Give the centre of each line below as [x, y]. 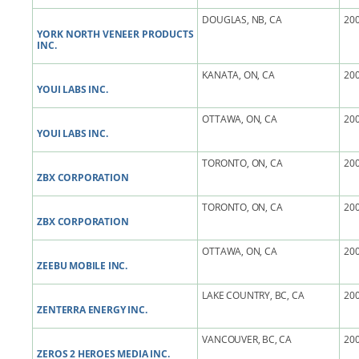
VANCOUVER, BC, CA [247, 339]
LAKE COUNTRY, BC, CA [253, 295]
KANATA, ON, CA [238, 75]
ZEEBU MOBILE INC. [82, 266]
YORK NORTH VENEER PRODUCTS [115, 34]
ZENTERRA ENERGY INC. [92, 310]
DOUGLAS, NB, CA [242, 20]
